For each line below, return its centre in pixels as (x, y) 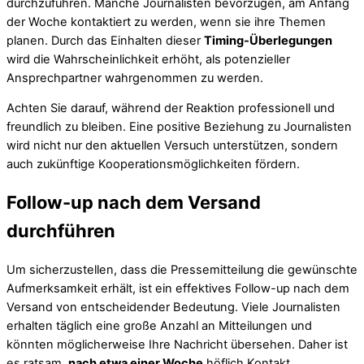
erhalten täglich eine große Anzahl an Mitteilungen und (159, 325)
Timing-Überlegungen (268, 40)
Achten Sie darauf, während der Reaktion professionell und (171, 108)
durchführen (61, 231)
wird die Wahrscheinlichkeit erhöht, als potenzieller (148, 59)
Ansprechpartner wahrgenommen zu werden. (135, 78)
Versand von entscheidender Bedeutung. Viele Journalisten (173, 307)
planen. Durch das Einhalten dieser (105, 40)
